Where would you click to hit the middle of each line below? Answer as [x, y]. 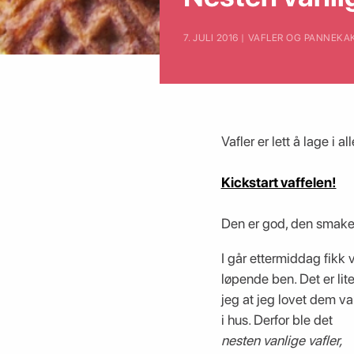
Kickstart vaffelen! [279, 183]
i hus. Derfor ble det [277, 319]
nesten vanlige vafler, [283, 340]
